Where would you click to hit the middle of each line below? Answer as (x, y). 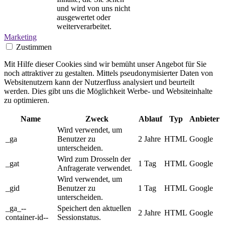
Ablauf (150, 119)
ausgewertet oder (84, 18)
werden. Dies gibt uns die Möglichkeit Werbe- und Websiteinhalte (108, 91)
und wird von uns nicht (93, 9)
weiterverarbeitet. (84, 27)
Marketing (20, 37)
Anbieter (204, 119)
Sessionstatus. (79, 217)
